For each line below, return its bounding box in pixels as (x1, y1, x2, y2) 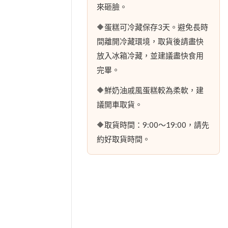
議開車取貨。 (97, 99, 143, 109)
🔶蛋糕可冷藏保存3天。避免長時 (97, 22, 209, 32)
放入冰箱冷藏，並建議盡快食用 (97, 50, 204, 60)
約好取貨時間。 (97, 134, 151, 144)
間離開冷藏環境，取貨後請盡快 (97, 36, 204, 46)
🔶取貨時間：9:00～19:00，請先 (97, 120, 210, 129)
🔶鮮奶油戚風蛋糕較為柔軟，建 (97, 85, 204, 95)
